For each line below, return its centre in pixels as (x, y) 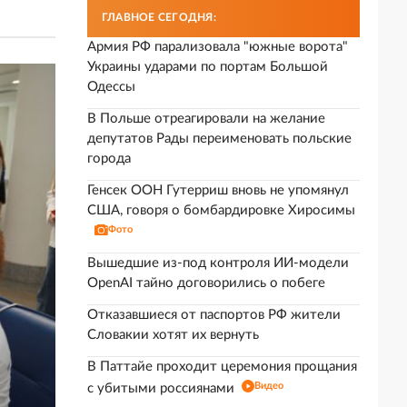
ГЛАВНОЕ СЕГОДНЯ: (159, 17)
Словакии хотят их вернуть (173, 335)
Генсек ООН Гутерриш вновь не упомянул (218, 190)
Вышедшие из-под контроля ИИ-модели (218, 263)
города (109, 159)
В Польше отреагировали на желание (206, 119)
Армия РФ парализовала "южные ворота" (218, 47)
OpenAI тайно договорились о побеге (206, 283)
